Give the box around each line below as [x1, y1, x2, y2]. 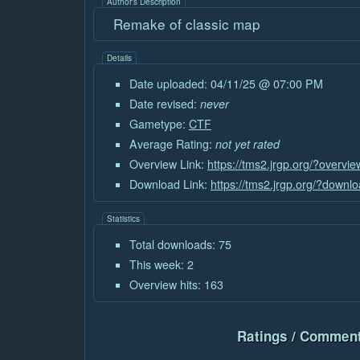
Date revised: [129, 96, 200, 112]
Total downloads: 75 [129, 236, 231, 253]
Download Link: [129, 176, 211, 193]
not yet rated [215, 136, 280, 153]
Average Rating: [129, 136, 215, 153]
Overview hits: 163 [129, 276, 223, 293]
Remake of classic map [113, 14, 260, 35]
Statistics [107, 213, 140, 225]
